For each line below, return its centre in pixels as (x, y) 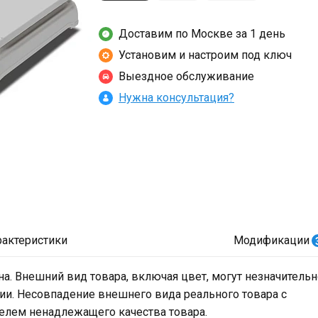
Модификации (272, 240)
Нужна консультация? (176, 97)
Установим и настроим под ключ (205, 55)
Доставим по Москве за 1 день (202, 33)
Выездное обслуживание (186, 76)
